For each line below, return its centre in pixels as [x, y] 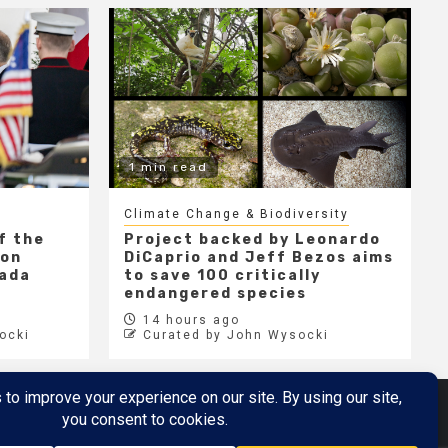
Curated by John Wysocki [235, 335]
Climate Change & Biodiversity [236, 214]
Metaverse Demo [190, 414]
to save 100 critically [222, 276]
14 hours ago [188, 320]
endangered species [215, 294]
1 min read [168, 167]
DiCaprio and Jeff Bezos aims [258, 258]
